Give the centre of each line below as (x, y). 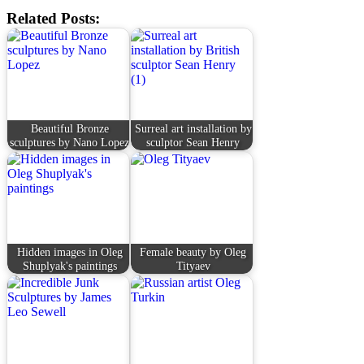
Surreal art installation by (193, 128)
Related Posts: (53, 19)
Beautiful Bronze (69, 128)
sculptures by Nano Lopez (70, 142)
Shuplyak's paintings (69, 265)
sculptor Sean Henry (193, 142)
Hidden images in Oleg (69, 251)
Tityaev (193, 265)
